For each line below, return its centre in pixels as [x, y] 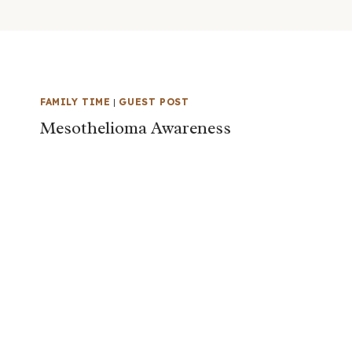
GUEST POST [154, 102]
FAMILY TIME [75, 102]
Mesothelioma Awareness [136, 128]
